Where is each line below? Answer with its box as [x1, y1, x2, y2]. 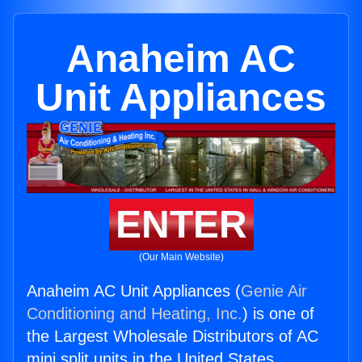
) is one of [242, 305, 314, 323]
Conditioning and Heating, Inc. [27, 305, 242, 323]
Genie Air [241, 282, 307, 301]
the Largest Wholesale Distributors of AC [27, 327, 318, 346]
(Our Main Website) [138, 251, 224, 263]
